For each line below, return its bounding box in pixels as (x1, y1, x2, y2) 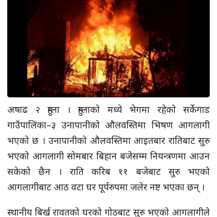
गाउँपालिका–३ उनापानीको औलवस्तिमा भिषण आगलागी (7, 118, 210, 131)
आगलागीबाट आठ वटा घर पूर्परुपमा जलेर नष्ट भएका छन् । (7, 180, 205, 193)
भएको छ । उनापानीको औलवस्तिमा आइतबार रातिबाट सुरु (7, 134, 210, 147)
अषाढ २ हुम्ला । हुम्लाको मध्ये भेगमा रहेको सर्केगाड (7, 103, 210, 116)
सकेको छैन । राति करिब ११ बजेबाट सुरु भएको (7, 165, 210, 178)
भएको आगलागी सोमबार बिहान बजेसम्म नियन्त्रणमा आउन (7, 149, 210, 162)
